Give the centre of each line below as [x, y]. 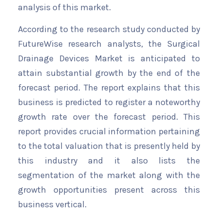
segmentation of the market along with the [109, 175]
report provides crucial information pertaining [109, 132]
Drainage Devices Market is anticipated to [109, 59]
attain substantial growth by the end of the [109, 73]
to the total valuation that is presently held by [109, 146]
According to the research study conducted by [109, 29]
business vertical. [52, 205]
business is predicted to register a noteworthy [109, 102]
